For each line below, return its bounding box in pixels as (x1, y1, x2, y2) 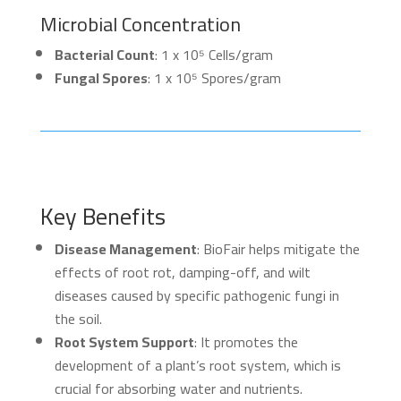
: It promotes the (193, 328, 298, 355)
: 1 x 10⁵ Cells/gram (154, 41, 273, 68)
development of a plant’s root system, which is (54, 352, 341, 379)
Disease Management (54, 235, 197, 262)
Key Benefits (39, 194, 166, 238)
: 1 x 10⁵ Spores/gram (147, 64, 281, 91)
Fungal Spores (54, 64, 148, 91)
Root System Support (54, 328, 194, 355)
